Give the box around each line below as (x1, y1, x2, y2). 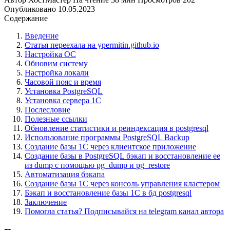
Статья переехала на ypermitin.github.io (25, 40, 159, 49)
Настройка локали (25, 68, 89, 77)
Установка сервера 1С (25, 95, 101, 105)
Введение (25, 31, 59, 40)
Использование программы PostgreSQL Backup (25, 132, 189, 142)
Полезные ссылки (25, 114, 87, 123)
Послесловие (25, 105, 70, 114)
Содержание (4, 13, 48, 23)
